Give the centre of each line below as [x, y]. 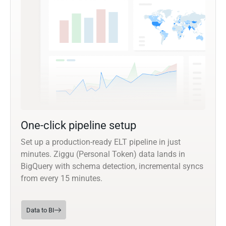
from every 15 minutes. [62, 178]
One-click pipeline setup [78, 125]
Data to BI [40, 210]
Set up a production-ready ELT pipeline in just [101, 142]
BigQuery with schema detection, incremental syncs [112, 166]
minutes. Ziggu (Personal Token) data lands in [103, 154]
